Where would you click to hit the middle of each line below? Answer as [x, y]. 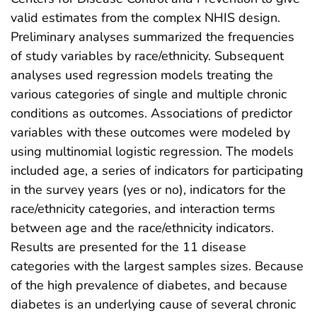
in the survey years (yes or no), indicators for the [148, 189]
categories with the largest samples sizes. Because [157, 266]
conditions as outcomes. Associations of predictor [151, 113]
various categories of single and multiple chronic [149, 94]
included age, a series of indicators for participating [157, 170]
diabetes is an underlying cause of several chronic [153, 304]
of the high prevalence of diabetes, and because [149, 285]
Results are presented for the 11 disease [128, 247]
